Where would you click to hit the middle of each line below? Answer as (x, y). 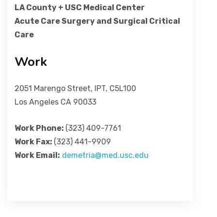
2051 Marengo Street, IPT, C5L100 (75, 88)
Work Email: (37, 155)
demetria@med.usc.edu (105, 155)
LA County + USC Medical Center (80, 8)
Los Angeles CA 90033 (55, 102)
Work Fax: (34, 142)
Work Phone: (40, 128)
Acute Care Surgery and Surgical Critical (97, 21)
